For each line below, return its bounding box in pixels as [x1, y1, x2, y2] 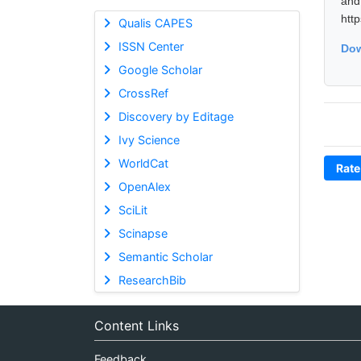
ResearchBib [118, 272, 186, 287]
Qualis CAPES [118, 15, 193, 30]
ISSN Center [118, 39, 184, 53]
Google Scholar [118, 62, 202, 77]
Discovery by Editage [118, 109, 234, 123]
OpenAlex [118, 179, 171, 193]
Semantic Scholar [118, 249, 213, 263]
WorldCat [118, 156, 168, 170]
